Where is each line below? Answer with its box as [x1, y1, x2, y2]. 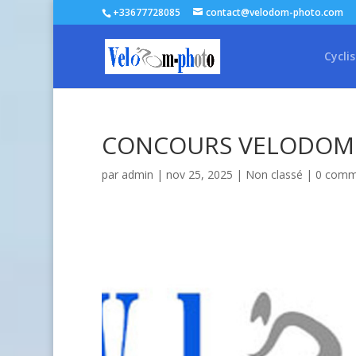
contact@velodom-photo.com [205, 6, 343, 19]
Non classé [245, 167, 303, 182]
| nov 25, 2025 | [153, 167, 246, 182]
